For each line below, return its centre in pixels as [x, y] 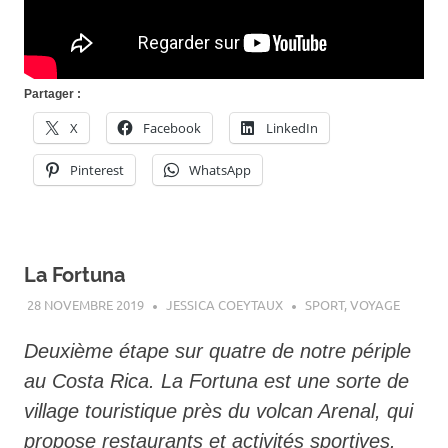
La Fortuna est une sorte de [285, 380]
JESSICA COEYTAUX [224, 305]
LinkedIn [292, 127]
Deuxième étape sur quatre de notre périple [217, 350]
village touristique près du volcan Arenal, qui [218, 410]
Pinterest [97, 169]
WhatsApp [220, 169]
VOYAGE [374, 305]
